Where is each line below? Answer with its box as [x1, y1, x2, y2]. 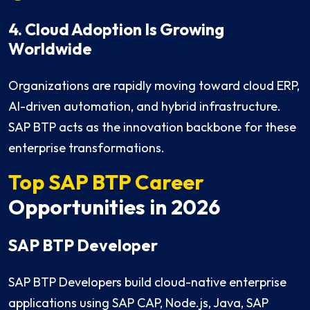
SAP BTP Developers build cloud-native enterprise [8, 274, 286, 291]
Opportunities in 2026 [8, 194, 220, 221]
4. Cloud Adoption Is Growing [8, 19, 224, 40]
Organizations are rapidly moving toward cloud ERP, [8, 77, 300, 94]
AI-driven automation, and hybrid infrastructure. [8, 98, 281, 115]
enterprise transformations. [8, 140, 165, 156]
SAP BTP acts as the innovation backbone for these [8, 119, 296, 136]
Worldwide [8, 39, 92, 60]
